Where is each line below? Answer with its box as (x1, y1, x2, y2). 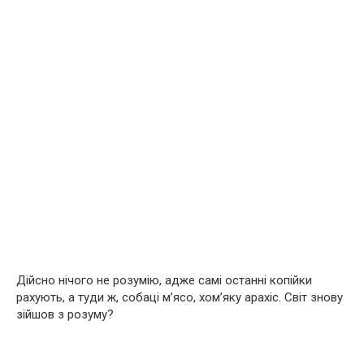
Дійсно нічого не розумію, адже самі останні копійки (16, 272, 312, 288)
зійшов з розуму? (16, 306, 114, 322)
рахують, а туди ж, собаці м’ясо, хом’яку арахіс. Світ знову (16, 289, 343, 305)
